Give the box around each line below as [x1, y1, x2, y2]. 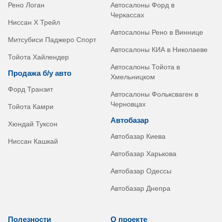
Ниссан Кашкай [8, 137, 58, 145]
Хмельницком [110, 72, 155, 81]
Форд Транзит [8, 85, 53, 93]
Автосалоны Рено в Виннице [110, 28, 203, 36]
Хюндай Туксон [8, 119, 57, 128]
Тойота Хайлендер [8, 53, 69, 61]
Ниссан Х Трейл [8, 18, 60, 26]
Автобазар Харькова [110, 149, 176, 158]
